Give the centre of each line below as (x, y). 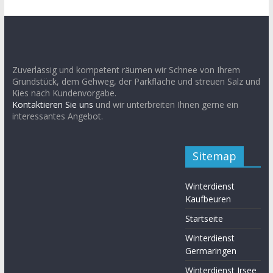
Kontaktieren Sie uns (52, 105)
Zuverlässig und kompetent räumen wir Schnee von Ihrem (126, 70)
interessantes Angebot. (57, 116)
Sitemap (215, 156)
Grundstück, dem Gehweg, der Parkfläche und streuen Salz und (136, 81)
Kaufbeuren (208, 199)
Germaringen (211, 251)
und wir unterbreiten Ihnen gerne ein (165, 105)
